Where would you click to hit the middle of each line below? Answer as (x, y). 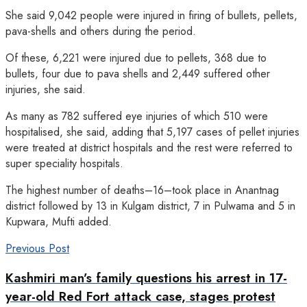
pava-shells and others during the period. (101, 31)
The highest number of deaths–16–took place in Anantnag (142, 190)
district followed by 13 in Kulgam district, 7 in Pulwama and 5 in (150, 206)
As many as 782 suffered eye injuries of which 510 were (137, 116)
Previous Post (37, 248)
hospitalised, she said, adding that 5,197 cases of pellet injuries (152, 132)
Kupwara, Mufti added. (59, 221)
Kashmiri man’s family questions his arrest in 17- (146, 278)
